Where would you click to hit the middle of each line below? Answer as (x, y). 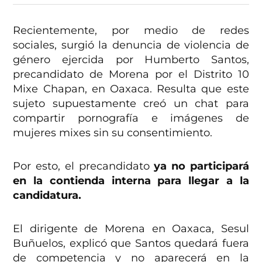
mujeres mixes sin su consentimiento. (113, 133)
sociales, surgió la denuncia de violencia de (131, 45)
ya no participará (199, 166)
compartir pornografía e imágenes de (131, 118)
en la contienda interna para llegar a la (131, 181)
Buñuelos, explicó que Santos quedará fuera (131, 244)
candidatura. (49, 196)
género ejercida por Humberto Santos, (131, 60)
